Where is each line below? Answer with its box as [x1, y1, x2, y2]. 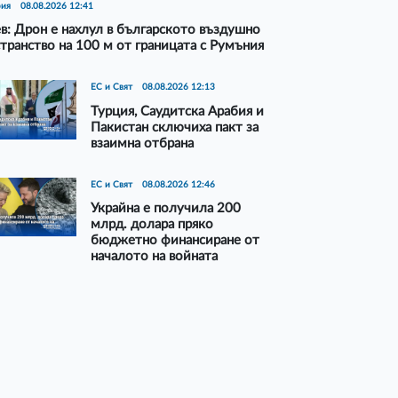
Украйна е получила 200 [91, 202, 242, 216]
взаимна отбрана [91, 136, 195, 150]
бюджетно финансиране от [91, 234, 260, 248]
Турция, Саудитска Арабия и [91, 104, 265, 118]
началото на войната [91, 250, 219, 264]
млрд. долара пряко [91, 218, 214, 232]
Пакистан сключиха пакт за [91, 120, 259, 134]
